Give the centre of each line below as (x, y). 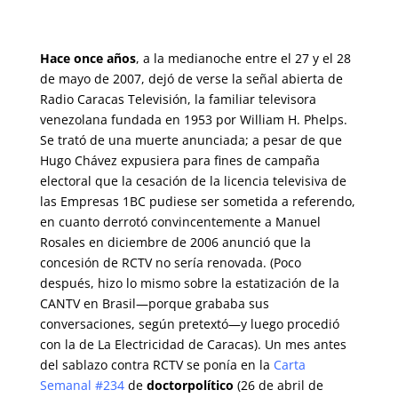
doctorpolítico (190, 385)
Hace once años (88, 58)
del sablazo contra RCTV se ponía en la (155, 365)
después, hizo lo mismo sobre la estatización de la (189, 283)
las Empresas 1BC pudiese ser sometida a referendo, (197, 201)
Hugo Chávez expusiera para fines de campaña (179, 160)
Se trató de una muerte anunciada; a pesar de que (191, 140)
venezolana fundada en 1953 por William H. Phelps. (193, 119)
